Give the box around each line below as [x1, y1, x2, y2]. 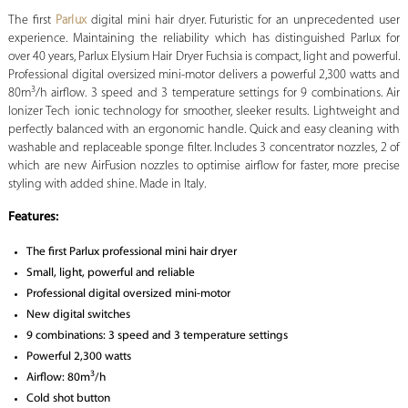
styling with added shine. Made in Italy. [7, 178, 206, 192]
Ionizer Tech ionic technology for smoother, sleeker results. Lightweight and [7, 105, 401, 119]
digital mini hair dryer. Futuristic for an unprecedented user [86, 14, 401, 28]
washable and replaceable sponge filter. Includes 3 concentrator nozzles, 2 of [7, 141, 401, 156]
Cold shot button [25, 393, 110, 405]
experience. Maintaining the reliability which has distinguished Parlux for [7, 32, 401, 46]
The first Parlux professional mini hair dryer [25, 246, 237, 259]
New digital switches [25, 309, 130, 321]
